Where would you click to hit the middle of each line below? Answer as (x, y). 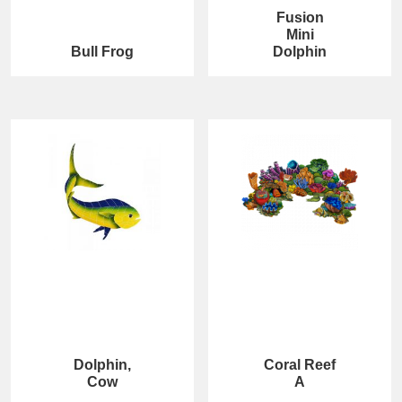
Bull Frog (102, 51)
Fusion (300, 17)
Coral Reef (300, 364)
